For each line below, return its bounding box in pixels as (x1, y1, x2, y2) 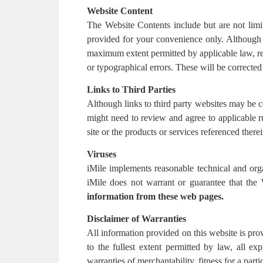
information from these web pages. (87, 191, 224, 201)
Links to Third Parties (87, 85, 176, 95)
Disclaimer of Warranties (87, 214, 186, 224)
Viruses (87, 149, 116, 159)
